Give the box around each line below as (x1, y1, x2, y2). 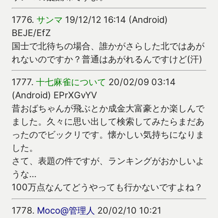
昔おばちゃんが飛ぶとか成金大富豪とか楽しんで (12, 103, 204, 114)
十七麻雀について (36, 76, 106, 88)
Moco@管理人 (37, 204, 95, 216)
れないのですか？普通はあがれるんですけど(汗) (12, 54, 202, 65)
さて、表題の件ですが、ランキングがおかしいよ (12, 155, 204, 166)
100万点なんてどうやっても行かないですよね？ (12, 182, 203, 193)
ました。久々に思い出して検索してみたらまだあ (12, 116, 204, 127)
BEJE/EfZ (12, 27, 51, 38)
